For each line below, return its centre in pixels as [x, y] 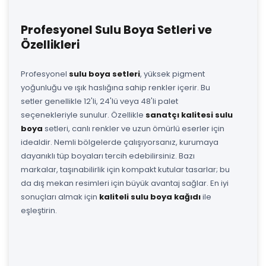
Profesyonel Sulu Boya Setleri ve [116, 30]
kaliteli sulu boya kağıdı [150, 197]
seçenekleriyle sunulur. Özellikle [83, 115]
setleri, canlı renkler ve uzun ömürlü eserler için [134, 128]
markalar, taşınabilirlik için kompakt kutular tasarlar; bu [125, 169]
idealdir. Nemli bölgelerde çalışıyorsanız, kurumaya [120, 142]
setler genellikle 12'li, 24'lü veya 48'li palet [99, 101]
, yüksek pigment [172, 74]
